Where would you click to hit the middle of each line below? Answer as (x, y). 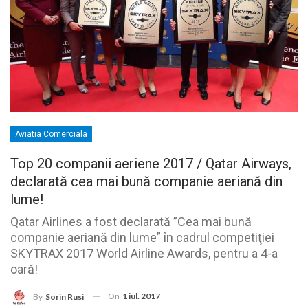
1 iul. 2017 (141, 296)
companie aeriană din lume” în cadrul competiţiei (142, 237)
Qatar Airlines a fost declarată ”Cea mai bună (131, 221)
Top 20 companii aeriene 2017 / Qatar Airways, (151, 163)
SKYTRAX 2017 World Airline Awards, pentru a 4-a (144, 253)
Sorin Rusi (65, 296)
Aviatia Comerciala (51, 134)
